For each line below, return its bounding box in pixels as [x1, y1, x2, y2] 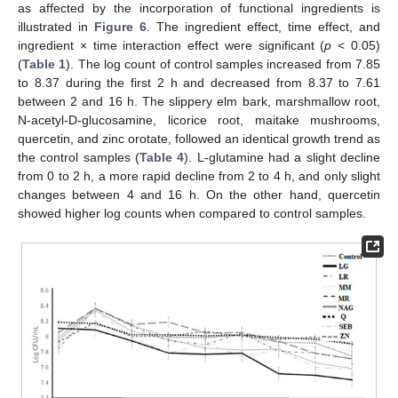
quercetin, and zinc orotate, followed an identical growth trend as [18, 131, 380, 146]
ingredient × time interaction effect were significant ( [18, 37, 325, 52]
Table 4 [139, 149, 185, 164]
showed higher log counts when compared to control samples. [18, 205, 366, 220]
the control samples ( [18, 149, 139, 164]
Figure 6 [94, 19, 147, 34]
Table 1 [22, 56, 67, 71]
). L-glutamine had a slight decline [184, 149, 381, 164]
